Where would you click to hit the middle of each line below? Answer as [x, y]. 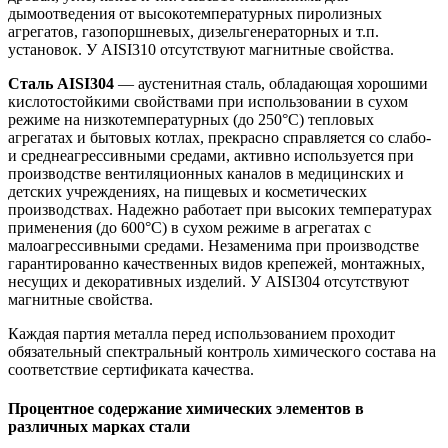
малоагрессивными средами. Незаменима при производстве [213, 245]
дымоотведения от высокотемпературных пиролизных [195, 13]
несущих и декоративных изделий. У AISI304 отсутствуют [208, 281]
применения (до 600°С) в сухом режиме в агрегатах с [189, 227]
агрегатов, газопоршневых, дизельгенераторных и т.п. [193, 31]
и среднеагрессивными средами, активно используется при [211, 155]
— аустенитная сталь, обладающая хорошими [271, 83]
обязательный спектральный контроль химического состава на [222, 351]
